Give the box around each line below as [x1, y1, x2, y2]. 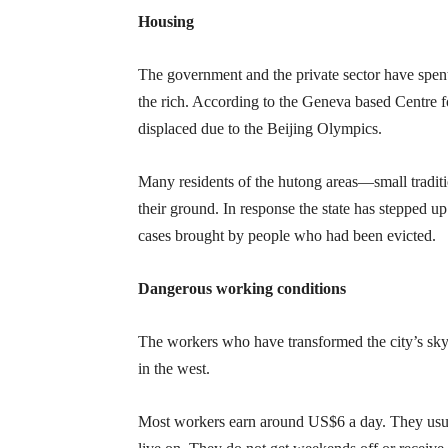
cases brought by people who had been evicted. [138, 227, 436, 244]
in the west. [138, 360, 210, 377]
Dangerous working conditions [138, 280, 346, 297]
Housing [138, 13, 194, 30]
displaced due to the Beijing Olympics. [138, 120, 382, 137]
